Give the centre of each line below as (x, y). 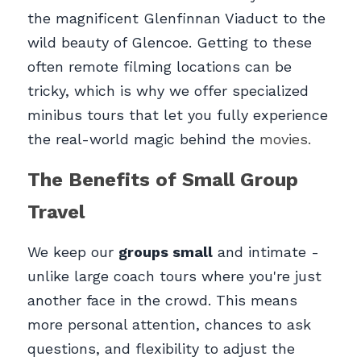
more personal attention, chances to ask (169, 325)
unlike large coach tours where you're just (174, 276)
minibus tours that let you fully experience (178, 115)
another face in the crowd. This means (162, 301)
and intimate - (266, 252)
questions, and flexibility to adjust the (161, 349)
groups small (166, 252)
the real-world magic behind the (143, 139)
